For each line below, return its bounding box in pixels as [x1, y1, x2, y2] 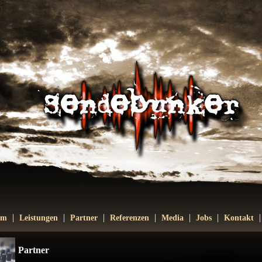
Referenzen [109, 213, 149, 222]
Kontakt [223, 213, 254, 222]
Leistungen [19, 213, 58, 222]
